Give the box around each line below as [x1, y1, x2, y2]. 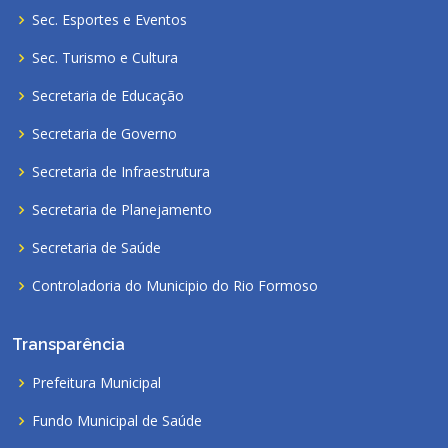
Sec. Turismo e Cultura [32, 48, 178, 67]
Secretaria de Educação [32, 86, 184, 105]
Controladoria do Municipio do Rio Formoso [32, 276, 318, 295]
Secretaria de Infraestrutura [32, 162, 210, 181]
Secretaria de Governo [32, 124, 177, 143]
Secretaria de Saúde [32, 238, 161, 257]
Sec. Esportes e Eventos [32, 10, 187, 29]
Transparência [12, 335, 125, 354]
